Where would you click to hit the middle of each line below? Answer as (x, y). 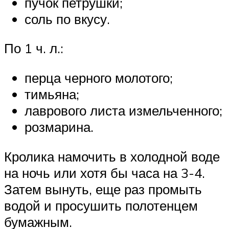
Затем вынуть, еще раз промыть (103, 189)
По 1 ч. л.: (34, 48)
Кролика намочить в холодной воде (112, 156)
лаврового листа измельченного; (123, 110)
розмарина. (59, 127)
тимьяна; (52, 94)
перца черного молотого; (99, 77)
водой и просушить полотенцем (101, 205)
